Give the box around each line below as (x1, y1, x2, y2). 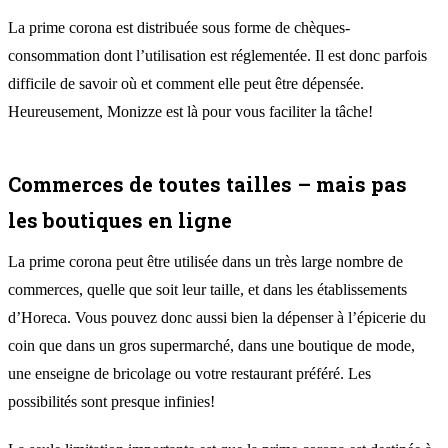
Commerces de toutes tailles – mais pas (8, 170, 407, 197)
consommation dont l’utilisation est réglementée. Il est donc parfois (8, 46, 427, 64)
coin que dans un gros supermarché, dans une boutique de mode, (8, 336, 415, 354)
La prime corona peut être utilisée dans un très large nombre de (8, 252, 403, 270)
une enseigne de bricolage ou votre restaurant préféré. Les (8, 364, 371, 382)
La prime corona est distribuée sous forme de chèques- (8, 18, 350, 36)
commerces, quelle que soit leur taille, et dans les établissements (8, 280, 407, 298)
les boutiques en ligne (8, 206, 232, 233)
